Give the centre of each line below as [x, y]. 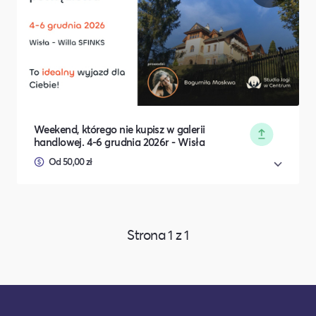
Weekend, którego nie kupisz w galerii [120, 129]
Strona [148, 234]
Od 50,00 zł [71, 162]
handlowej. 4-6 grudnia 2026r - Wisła [120, 141]
